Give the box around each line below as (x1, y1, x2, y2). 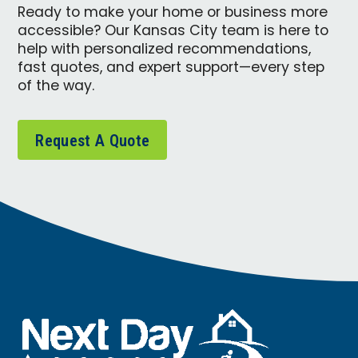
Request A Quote (35, 130, 150, 150)
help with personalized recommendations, (18, 38, 312, 62)
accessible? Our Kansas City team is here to (18, 19, 329, 43)
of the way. (18, 74, 95, 98)
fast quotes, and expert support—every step (18, 56, 325, 80)
